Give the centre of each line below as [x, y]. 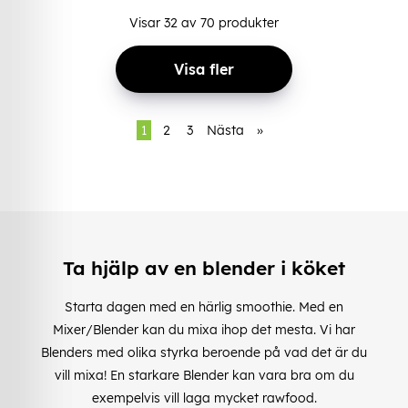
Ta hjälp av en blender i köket [204, 268]
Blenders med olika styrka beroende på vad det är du [204, 352]
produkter [247, 22]
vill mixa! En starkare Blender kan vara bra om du [204, 375]
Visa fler [204, 69]
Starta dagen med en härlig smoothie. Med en [204, 306]
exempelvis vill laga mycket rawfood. [204, 398]
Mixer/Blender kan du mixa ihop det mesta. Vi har [204, 329]
